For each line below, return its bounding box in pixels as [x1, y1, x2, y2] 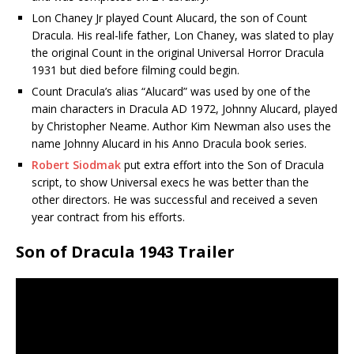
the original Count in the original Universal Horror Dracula [32, 45, 324, 61]
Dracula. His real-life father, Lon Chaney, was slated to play [32, 28, 333, 43]
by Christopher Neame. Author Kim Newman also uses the [32, 119, 331, 134]
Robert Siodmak [32, 157, 121, 173]
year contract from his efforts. [32, 209, 185, 225]
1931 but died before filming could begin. [32, 62, 239, 78]
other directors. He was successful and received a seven [32, 192, 318, 208]
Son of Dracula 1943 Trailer [16, 241, 235, 263]
